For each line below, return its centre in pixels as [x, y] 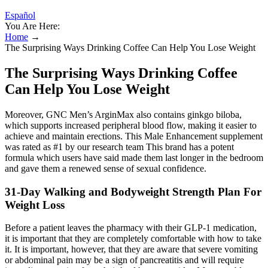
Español [20, 15]
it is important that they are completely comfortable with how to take [133, 239]
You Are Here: [32, 26]
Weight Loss [35, 205]
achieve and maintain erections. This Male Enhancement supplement [134, 136]
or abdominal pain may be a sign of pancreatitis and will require [124, 260]
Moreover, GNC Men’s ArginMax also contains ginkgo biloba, [123, 114]
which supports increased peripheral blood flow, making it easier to [131, 125]
